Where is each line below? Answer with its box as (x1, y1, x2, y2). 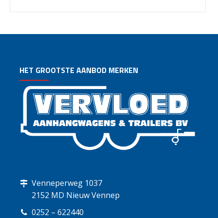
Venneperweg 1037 (32, 177, 102, 188)
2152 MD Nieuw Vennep (32, 189, 120, 200)
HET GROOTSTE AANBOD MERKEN (19, 64, 138, 76)
